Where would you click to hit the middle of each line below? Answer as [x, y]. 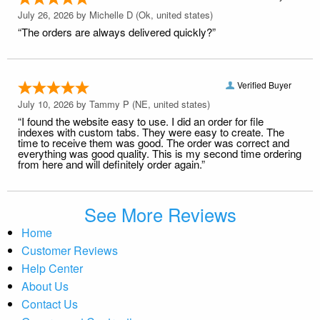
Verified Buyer [264, 84]
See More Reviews [160, 214]
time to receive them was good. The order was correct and [154, 142]
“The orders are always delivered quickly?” [117, 31]
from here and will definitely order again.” [111, 164]
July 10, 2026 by [54, 104]
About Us [45, 286]
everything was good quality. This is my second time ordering [160, 153]
